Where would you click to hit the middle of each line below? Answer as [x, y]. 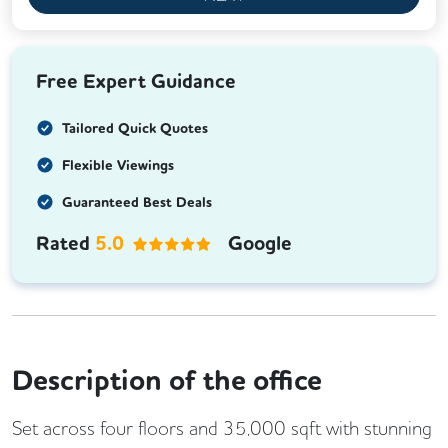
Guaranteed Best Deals [137, 203]
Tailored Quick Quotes [135, 129]
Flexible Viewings [118, 166]
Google [260, 244]
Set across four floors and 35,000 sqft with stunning [222, 428]
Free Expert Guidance [136, 82]
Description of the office [167, 381]
